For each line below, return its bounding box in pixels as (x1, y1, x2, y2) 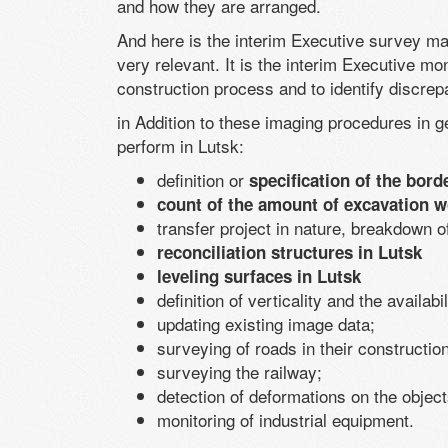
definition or (157, 166, 249, 192)
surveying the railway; (157, 358, 322, 384)
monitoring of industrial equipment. (157, 406, 414, 432)
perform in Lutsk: (117, 132, 244, 158)
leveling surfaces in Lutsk (157, 263, 361, 288)
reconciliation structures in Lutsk (157, 239, 422, 264)
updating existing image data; (157, 310, 375, 336)
